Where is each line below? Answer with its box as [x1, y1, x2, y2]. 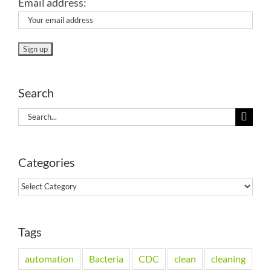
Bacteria [89, 252, 123, 264]
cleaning [211, 252, 246, 264]
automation [25, 252, 74, 264]
